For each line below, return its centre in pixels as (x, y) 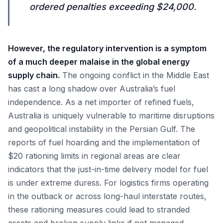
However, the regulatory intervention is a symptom (107, 48)
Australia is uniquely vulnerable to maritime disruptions (111, 115)
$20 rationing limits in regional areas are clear (94, 156)
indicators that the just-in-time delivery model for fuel (108, 169)
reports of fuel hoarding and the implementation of (104, 142)
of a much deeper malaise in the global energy (99, 62)
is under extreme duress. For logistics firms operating (108, 183)
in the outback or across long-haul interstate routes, (107, 196)
